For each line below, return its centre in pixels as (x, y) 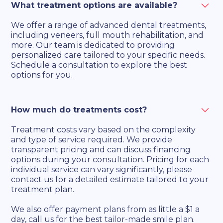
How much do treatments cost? (79, 110)
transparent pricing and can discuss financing (101, 150)
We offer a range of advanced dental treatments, (109, 25)
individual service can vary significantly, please (102, 170)
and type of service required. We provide (92, 140)
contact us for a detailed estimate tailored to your (110, 180)
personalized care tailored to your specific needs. (108, 55)
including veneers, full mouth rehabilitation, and (108, 35)
